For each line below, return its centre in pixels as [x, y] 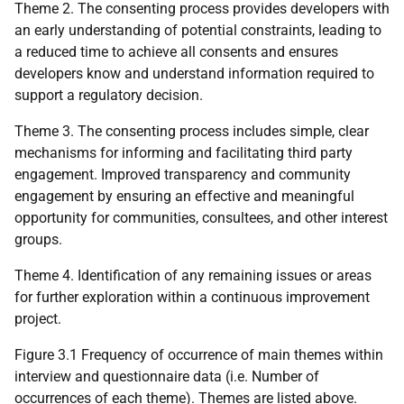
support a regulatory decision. [109, 96]
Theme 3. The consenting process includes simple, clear [192, 132]
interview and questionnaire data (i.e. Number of [167, 377]
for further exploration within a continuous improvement [192, 298]
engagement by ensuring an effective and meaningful [184, 197]
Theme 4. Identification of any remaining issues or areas [193, 276]
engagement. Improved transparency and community [183, 175]
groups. [38, 240]
